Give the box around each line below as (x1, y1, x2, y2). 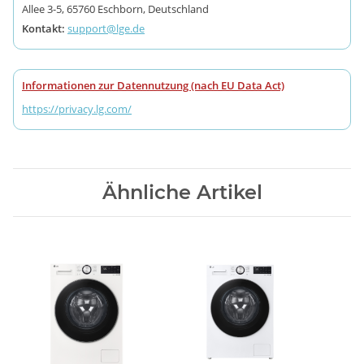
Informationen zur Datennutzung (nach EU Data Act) (22, 78, 284, 93)
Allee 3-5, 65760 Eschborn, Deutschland (22, 2, 209, 17)
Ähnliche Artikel (102, 180, 262, 205)
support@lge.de (67, 21, 145, 37)
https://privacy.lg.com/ (22, 102, 132, 117)
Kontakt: (22, 21, 67, 37)
